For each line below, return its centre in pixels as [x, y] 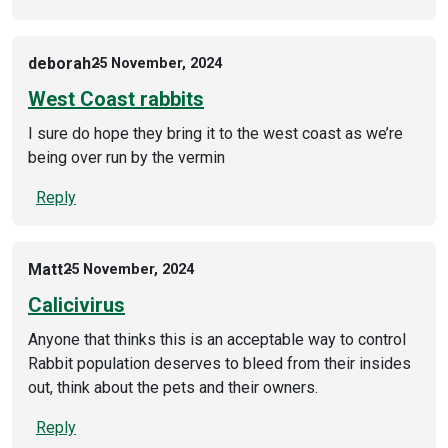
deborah [59, 63]
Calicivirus [76, 304]
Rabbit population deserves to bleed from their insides [219, 363]
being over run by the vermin [126, 157]
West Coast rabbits [116, 98]
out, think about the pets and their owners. [173, 387]
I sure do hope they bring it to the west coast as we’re [215, 133]
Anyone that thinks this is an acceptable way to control [217, 339]
